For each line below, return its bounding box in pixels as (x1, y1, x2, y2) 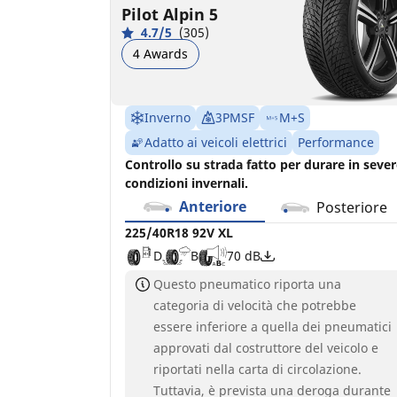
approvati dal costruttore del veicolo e (153, 339, 378, 356)
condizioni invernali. (125, 174, 248, 191)
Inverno (144, 108, 191, 126)
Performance (298, 133, 374, 151)
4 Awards (133, 44, 188, 62)
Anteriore (178, 196, 246, 216)
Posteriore (316, 197, 388, 217)
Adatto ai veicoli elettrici (144, 133, 287, 151)
